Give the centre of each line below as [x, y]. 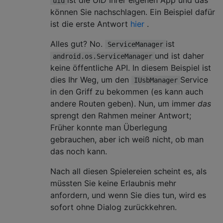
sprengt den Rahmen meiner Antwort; [121, 115]
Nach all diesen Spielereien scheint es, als [128, 171]
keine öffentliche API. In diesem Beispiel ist [131, 67]
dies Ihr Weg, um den [91, 79]
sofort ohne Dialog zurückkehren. [113, 207]
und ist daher [179, 56]
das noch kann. [79, 151]
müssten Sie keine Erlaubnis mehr [113, 183]
